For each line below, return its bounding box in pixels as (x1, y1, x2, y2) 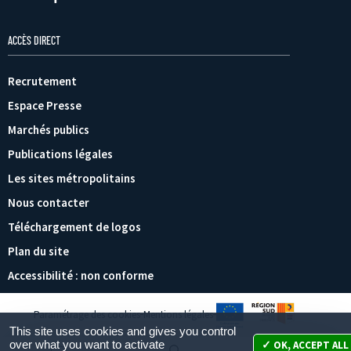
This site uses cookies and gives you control (9, 324, 236, 338)
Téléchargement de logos (8, 219, 141, 234)
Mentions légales (143, 307, 213, 321)
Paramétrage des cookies (33, 307, 140, 321)
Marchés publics (8, 121, 89, 137)
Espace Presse (8, 97, 81, 113)
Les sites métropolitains (8, 170, 136, 186)
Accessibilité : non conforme (8, 267, 154, 283)
